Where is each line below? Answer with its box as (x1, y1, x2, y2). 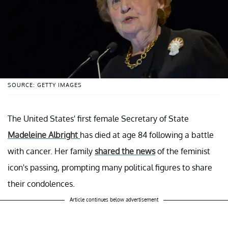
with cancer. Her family (8, 146, 95, 156)
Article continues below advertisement (70, 196, 158, 203)
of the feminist (155, 146, 210, 156)
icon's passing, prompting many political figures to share (8, 162, 212, 173)
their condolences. (8, 178, 75, 189)
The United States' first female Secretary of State (8, 113, 189, 124)
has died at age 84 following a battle (80, 129, 214, 140)
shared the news (95, 146, 155, 156)
